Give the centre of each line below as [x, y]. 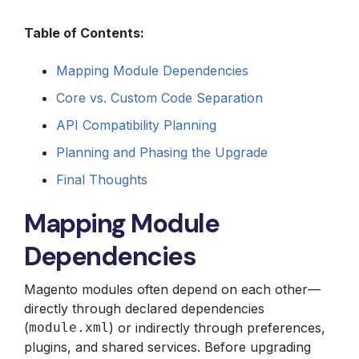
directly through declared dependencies [144, 308]
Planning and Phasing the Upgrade [162, 152]
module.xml [69, 327]
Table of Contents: [84, 32]
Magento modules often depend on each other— [172, 289]
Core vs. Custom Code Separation [159, 97]
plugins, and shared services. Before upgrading [167, 347]
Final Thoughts [102, 179]
